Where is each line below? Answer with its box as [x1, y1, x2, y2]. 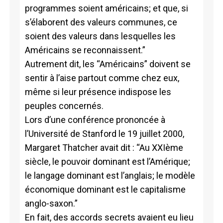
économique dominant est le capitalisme [24, 184, 186, 195]
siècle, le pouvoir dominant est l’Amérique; [24, 156, 190, 167]
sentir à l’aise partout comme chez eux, [24, 72, 179, 83]
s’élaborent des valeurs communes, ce [24, 16, 177, 27]
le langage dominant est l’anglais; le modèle [24, 170, 195, 181]
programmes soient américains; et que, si [24, 2, 188, 13]
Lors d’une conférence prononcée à [24, 114, 165, 125]
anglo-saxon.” [24, 198, 78, 209]
